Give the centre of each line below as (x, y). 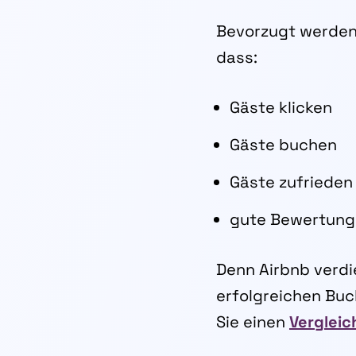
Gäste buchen (283, 145)
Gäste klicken (281, 107)
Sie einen (253, 322)
